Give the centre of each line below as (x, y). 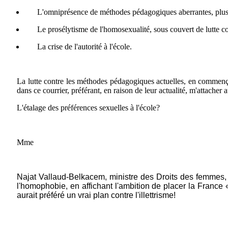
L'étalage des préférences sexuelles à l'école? (88, 107)
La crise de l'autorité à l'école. (84, 46)
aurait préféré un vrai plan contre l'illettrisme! (96, 195)
